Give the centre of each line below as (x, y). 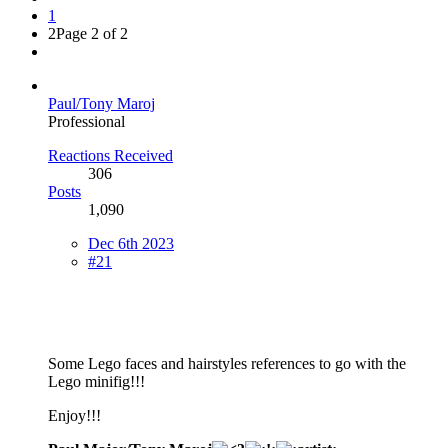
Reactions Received (110, 155)
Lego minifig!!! (96, 381)
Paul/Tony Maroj (101, 103)
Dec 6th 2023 (131, 243)
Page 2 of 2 (92, 33)
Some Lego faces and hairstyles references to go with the (227, 363)
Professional (86, 121)
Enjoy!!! (74, 415)
